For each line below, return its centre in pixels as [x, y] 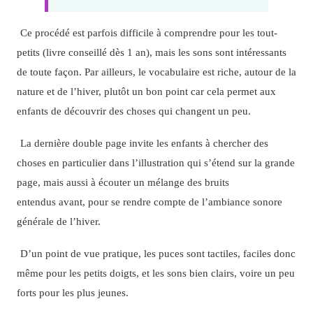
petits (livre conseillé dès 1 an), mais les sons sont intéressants [151, 52]
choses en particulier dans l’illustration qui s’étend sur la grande [155, 163]
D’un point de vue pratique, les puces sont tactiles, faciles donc [158, 254]
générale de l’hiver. [58, 221]
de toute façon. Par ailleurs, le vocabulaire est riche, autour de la [156, 71]
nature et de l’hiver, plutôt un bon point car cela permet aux [146, 91]
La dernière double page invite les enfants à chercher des [144, 143]
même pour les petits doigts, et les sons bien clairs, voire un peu [155, 273]
